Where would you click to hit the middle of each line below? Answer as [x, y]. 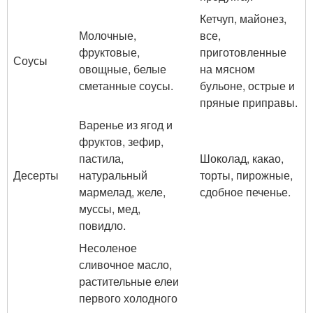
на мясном [227, 69]
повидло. [102, 225]
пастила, [101, 158]
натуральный [113, 175]
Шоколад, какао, [242, 158]
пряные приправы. [249, 102]
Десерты [36, 175]
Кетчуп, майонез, [243, 19]
